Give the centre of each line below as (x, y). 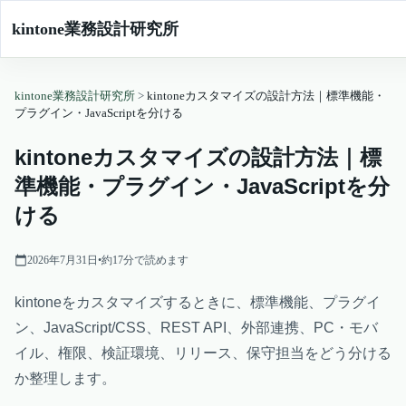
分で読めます (156, 260)
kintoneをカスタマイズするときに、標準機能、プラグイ (198, 302)
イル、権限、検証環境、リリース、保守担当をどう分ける (203, 353)
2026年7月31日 (63, 260)
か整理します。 (65, 378)
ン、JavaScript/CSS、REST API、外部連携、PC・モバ (196, 328)
